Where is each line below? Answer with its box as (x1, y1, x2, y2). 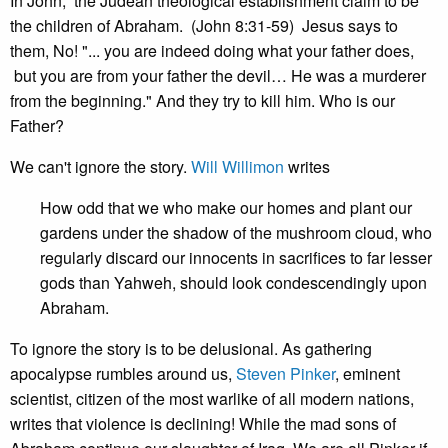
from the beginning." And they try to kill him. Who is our (10, 89, 395, 112)
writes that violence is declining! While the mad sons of (10, 412, 396, 435)
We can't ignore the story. (10, 155, 191, 178)
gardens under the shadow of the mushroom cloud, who (40, 221, 432, 244)
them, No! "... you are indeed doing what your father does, (10, 39, 414, 62)
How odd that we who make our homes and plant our (40, 196, 412, 219)
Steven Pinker (236, 362, 335, 385)
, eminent (335, 362, 400, 385)
